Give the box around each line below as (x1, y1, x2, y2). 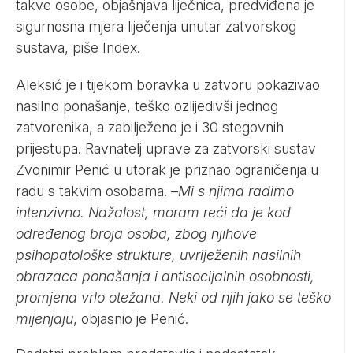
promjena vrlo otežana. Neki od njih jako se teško (16, 288, 331, 306)
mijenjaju (16, 310, 73, 327)
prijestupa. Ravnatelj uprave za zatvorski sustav (16, 139, 316, 157)
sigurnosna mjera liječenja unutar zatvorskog (16, 17, 296, 35)
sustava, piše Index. (16, 39, 140, 56)
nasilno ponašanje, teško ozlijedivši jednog (16, 97, 278, 114)
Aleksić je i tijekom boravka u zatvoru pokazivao (16, 76, 320, 93)
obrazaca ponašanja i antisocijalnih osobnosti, (16, 267, 314, 284)
